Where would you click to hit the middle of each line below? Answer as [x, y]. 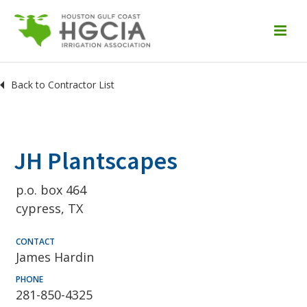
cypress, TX [49, 208]
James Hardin [55, 257]
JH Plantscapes [96, 161]
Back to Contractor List [63, 85]
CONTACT [35, 242]
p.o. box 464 [51, 190]
